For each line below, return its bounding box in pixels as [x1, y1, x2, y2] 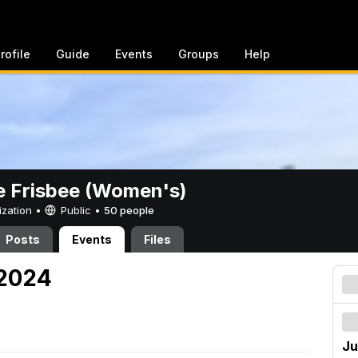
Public [58, 204, 94, 217]
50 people [104, 204, 154, 217]
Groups [178, 47, 219, 61]
